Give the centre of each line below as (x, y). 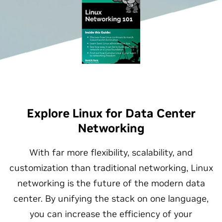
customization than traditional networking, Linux (111, 168)
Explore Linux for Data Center (111, 113)
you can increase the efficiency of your (111, 214)
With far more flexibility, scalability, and (111, 152)
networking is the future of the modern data (111, 183)
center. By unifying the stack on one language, (111, 198)
